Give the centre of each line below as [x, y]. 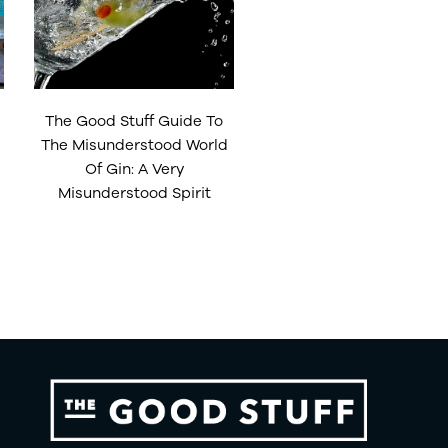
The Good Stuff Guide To [134, 120]
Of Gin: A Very [134, 168]
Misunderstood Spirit [134, 192]
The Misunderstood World [134, 144]
